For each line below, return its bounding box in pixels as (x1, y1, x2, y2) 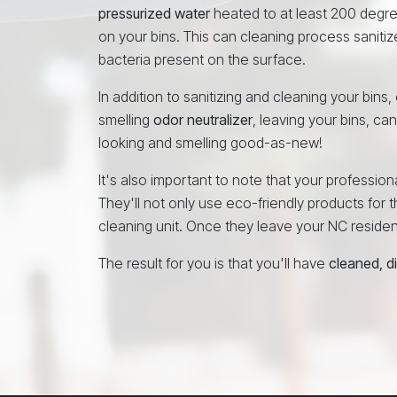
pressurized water (98, 4, 210, 22)
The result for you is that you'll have (98, 254, 329, 272)
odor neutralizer (153, 111, 253, 128)
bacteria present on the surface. (98, 51, 306, 68)
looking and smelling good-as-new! (98, 134, 323, 152)
